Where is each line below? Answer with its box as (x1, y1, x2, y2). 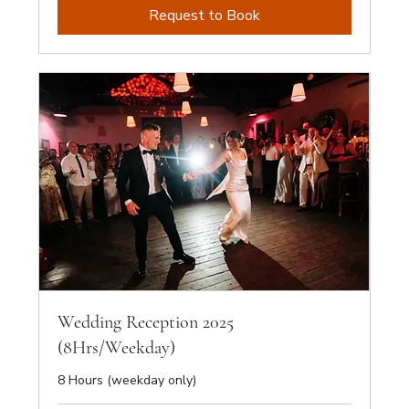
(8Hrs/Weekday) (58, 336, 176, 359)
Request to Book (149, 5, 260, 26)
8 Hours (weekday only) (58, 371, 197, 389)
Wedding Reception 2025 (58, 310, 235, 333)
